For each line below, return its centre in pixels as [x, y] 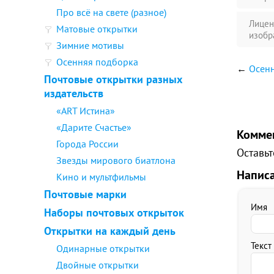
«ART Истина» [86, 111]
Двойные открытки [98, 265]
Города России [87, 144]
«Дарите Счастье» [94, 127]
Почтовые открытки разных [113, 79]
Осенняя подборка [97, 62]
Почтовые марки [85, 194]
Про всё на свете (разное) [111, 12]
